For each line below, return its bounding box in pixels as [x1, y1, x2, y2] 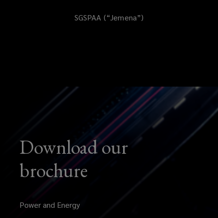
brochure [19, 157, 88, 183]
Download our [19, 134, 128, 160]
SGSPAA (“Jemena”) [74, 12, 144, 22]
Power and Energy [19, 199, 80, 210]
